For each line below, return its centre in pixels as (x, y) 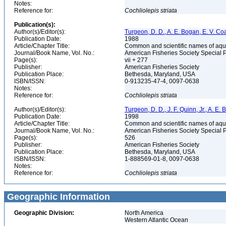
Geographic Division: (44, 213)
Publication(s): (35, 25)
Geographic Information (57, 197)
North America (144, 213)
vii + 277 (137, 60)
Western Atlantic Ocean (156, 220)
